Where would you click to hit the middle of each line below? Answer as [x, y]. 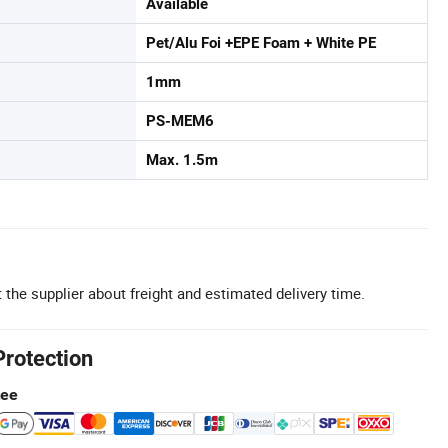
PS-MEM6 [180, 121]
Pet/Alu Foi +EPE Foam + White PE [261, 43]
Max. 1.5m [182, 160]
